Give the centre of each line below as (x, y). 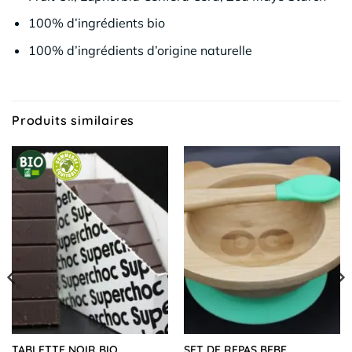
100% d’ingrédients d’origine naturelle (140, 50)
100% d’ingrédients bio (96, 23)
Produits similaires (73, 120)
